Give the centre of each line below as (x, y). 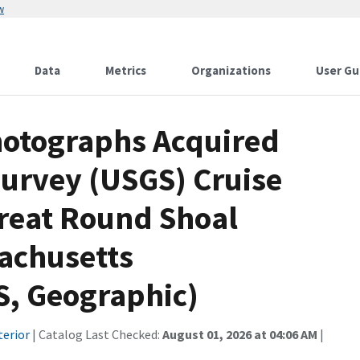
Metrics (126, 70)
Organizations (231, 70)
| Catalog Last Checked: (96, 334)
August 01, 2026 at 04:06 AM (240, 334)
